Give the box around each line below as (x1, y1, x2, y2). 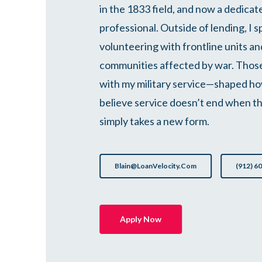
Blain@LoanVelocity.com (115, 161, 197, 170)
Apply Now (120, 213, 162, 224)
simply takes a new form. (99, 114, 210, 127)
